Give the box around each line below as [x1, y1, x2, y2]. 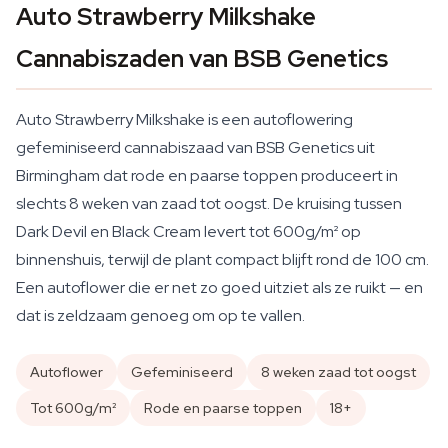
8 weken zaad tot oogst [261, 363, 416, 381]
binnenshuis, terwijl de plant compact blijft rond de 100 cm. [16, 249, 429, 270]
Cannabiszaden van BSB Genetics [16, 43, 388, 74]
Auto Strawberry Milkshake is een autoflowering [16, 109, 353, 130]
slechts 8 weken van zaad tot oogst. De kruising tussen [16, 193, 402, 214]
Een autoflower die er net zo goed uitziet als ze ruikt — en [16, 277, 423, 298]
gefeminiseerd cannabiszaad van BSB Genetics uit [16, 137, 375, 158]
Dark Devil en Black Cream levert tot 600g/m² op [16, 221, 361, 242]
